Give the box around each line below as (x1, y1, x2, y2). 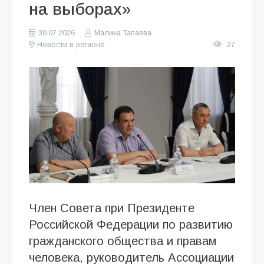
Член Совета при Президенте (29, 201, 194, 214)
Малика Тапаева (94, 28, 151, 37)
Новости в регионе (37, 40, 105, 49)
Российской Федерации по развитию (29, 217, 233, 231)
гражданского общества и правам (29, 234, 216, 247)
